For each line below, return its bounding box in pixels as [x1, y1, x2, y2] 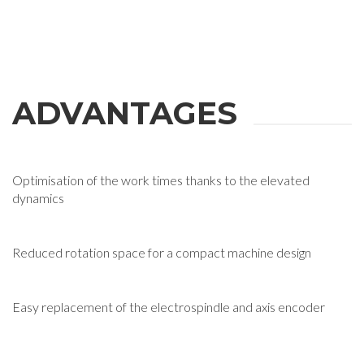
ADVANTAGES [12, 93, 237, 132]
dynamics [12, 189, 64, 206]
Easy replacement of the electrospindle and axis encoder [12, 298, 325, 314]
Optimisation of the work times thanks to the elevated [12, 171, 310, 188]
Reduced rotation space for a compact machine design [12, 244, 311, 260]
